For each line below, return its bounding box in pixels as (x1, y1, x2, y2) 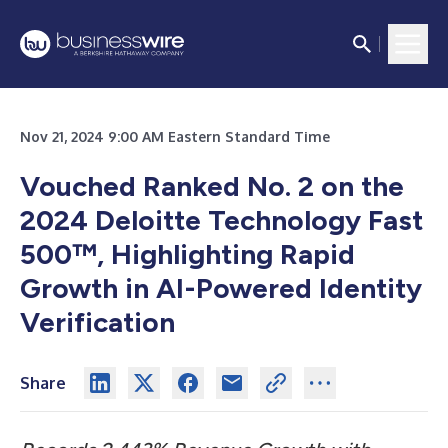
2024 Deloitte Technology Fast (20, 203, 423, 237)
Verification (20, 305, 175, 339)
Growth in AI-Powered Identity (20, 271, 422, 305)
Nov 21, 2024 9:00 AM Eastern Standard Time (20, 128, 330, 145)
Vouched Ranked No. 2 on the (20, 169, 404, 203)
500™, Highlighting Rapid (20, 237, 355, 271)
